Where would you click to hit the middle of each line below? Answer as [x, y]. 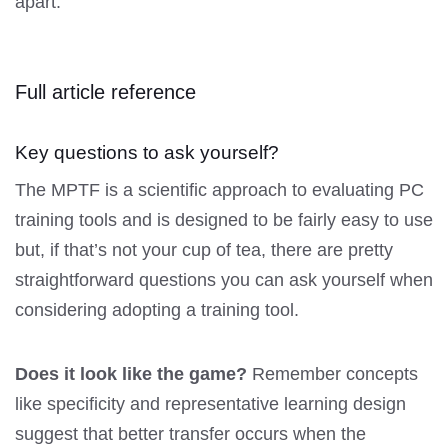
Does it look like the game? [131, 374]
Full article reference [105, 92]
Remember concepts [332, 374]
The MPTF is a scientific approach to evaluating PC [219, 190]
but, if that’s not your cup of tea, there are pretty [204, 250]
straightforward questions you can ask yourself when [224, 280]
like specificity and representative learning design [210, 404]
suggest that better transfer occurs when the [190, 434]
